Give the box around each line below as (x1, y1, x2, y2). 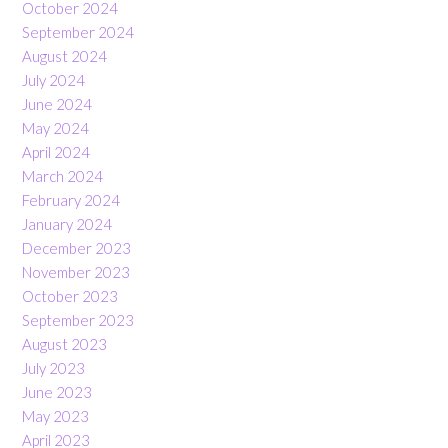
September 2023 (22, 311, 134, 329)
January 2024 (22, 215, 112, 233)
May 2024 (22, 119, 89, 137)
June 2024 (22, 95, 92, 113)
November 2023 (22, 263, 130, 281)
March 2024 (22, 167, 103, 185)
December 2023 (22, 239, 131, 257)
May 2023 (22, 407, 89, 425)
